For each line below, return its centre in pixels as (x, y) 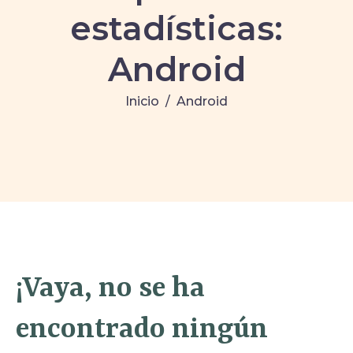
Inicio (142, 101)
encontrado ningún (142, 329)
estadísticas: (176, 28)
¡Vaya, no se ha (110, 288)
